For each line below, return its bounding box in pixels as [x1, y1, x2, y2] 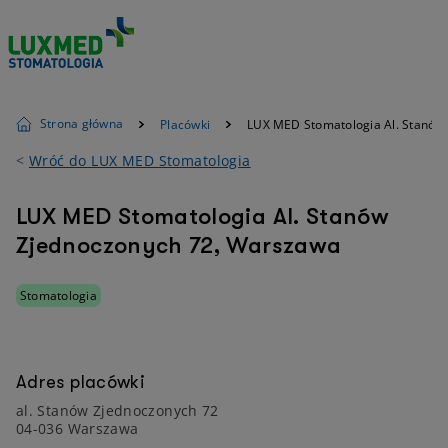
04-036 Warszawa [16, 419, 139, 438]
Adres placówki [16, 372, 146, 392]
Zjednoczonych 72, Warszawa [16, 232, 342, 259]
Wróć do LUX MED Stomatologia [28, 151, 251, 170]
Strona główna [40, 115, 124, 132]
